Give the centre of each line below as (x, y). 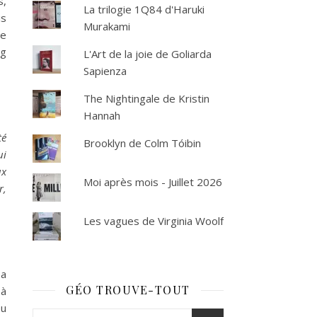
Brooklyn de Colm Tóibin (142, 143)
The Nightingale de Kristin (146, 99)
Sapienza (105, 71)
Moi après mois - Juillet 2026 (152, 182)
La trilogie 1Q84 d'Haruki (144, 10)
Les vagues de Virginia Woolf (153, 221)
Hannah (102, 116)
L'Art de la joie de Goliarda (147, 54)
